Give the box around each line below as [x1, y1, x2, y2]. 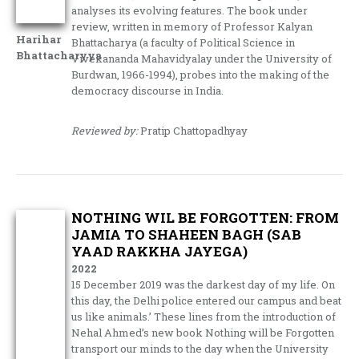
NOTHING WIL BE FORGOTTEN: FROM [71, 208, 340, 227]
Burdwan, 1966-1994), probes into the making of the [71, 67, 330, 82]
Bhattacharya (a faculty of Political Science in [71, 34, 296, 50]
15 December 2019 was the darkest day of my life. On [71, 276, 336, 292]
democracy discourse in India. [71, 83, 224, 98]
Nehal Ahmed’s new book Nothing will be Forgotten [71, 325, 335, 340]
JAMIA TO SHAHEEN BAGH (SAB [71, 224, 302, 244]
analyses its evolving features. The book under [71, 2, 309, 18]
